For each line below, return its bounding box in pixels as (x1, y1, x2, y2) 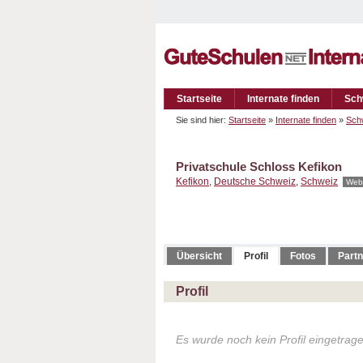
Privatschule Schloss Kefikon (176, 160, 342, 173)
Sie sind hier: (176, 115, 228, 125)
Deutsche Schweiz (214, 176, 296, 187)
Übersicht (177, 250, 222, 262)
